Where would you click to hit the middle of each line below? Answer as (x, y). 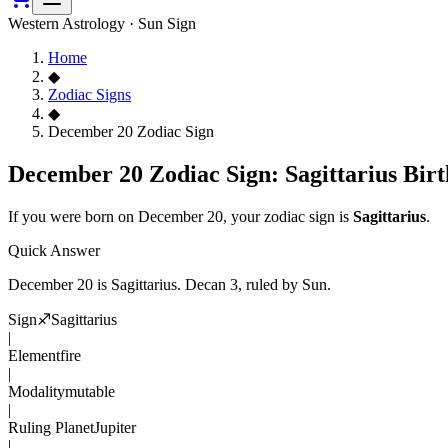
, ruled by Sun (282, 284)
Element (34, 355)
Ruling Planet (51, 427)
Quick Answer (54, 250)
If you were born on (73, 216)
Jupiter (115, 427)
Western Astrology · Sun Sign (102, 23)
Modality (36, 391)
